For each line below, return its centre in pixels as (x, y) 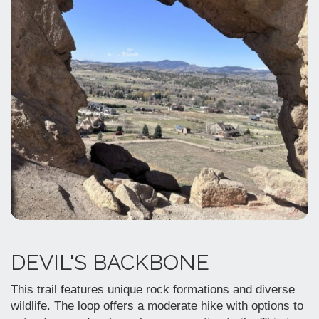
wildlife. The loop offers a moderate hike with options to (157, 305)
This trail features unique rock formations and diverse (153, 289)
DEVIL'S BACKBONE (110, 262)
